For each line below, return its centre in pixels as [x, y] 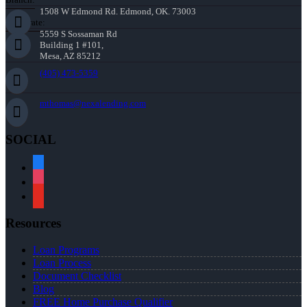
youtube [50, 194]
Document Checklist [77, 276]
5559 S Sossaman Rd [78, 34]
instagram [53, 180]
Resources [33, 223]
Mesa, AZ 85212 [70, 56]
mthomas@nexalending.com [93, 103]
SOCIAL [31, 139]
